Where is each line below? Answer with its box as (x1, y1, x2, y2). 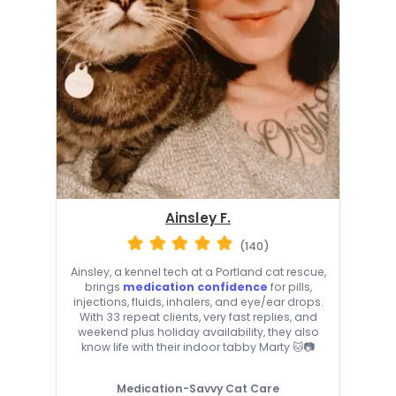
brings (84, 278, 123, 294)
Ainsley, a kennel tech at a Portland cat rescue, (70, 263, 326, 279)
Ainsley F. (165, 209, 231, 228)
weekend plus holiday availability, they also (77, 324, 319, 339)
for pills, (267, 278, 312, 294)
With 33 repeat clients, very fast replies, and (79, 308, 317, 324)
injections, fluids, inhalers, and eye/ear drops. (72, 293, 324, 309)
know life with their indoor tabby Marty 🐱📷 (80, 339, 316, 354)
